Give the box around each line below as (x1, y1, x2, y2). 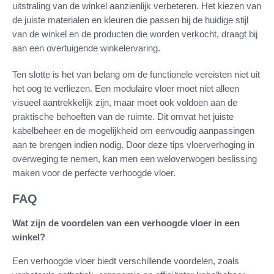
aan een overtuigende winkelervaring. (12, 42, 160, 53)
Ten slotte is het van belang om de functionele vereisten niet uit (12, 68, 260, 80)
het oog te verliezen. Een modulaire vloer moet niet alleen (12, 83, 239, 94)
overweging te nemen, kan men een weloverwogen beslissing (12, 153, 257, 164)
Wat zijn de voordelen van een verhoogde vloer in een (12, 217, 240, 228)
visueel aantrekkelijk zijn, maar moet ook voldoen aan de (12, 97, 237, 108)
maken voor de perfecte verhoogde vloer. (12, 167, 176, 178)
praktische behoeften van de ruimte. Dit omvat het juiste (12, 111, 234, 122)
